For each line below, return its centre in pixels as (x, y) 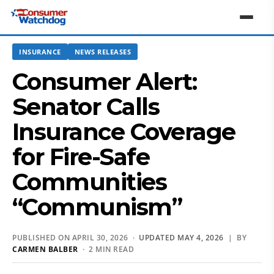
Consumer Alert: (105, 82)
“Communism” (100, 207)
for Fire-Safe (81, 157)
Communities (90, 182)
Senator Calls (86, 107)
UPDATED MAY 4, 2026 (181, 238)
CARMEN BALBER (45, 249)
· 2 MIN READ (106, 249)
